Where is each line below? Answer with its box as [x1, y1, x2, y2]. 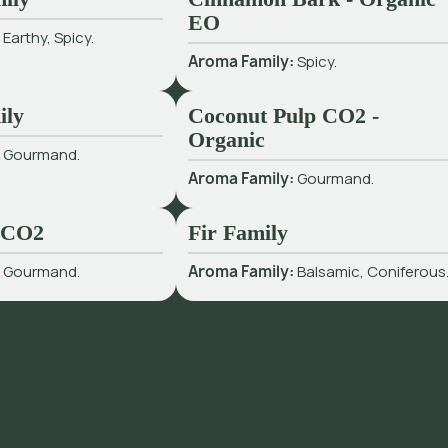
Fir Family [188, 220, 289, 246]
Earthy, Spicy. [2, 26, 94, 48]
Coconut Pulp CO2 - [188, 103, 380, 129]
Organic [188, 127, 266, 153]
